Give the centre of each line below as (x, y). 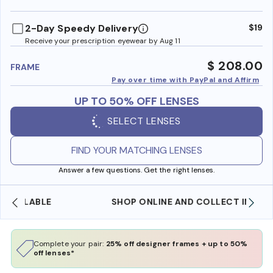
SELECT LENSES (144, 121)
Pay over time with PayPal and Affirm (185, 80)
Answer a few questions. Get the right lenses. (136, 170)
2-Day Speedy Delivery (82, 28)
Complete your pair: (69, 243)
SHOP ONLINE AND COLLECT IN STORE (136, 201)
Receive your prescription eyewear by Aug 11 (103, 41)
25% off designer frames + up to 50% (177, 243)
